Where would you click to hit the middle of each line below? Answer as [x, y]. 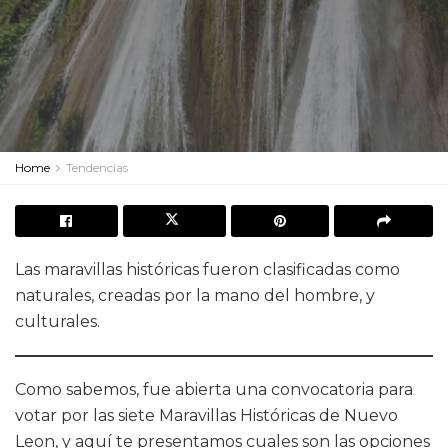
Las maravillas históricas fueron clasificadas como [207, 269]
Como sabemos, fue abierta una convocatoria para [214, 389]
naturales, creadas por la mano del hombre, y [195, 295]
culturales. [57, 321]
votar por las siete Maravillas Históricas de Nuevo [206, 415]
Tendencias [97, 167]
